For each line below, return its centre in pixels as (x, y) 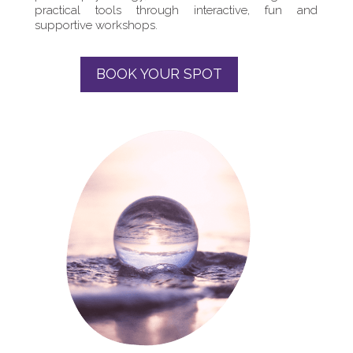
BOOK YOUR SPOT (159, 74)
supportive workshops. (97, 25)
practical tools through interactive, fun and (176, 10)
